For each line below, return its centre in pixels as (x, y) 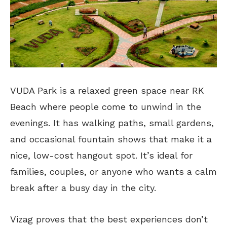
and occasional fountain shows (80, 139)
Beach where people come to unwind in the (106, 107)
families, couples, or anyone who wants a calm (113, 172)
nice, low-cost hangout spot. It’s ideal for (101, 156)
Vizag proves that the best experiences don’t (109, 219)
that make (172, 139)
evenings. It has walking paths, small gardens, (112, 123)
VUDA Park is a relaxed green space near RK (107, 91)
